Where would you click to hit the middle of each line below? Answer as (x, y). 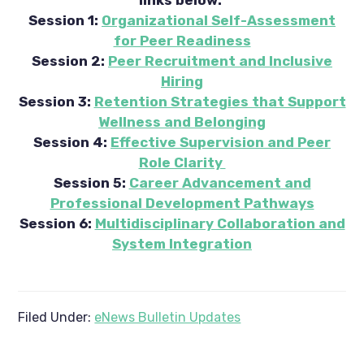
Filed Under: (56, 317)
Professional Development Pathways (182, 203)
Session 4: (72, 142)
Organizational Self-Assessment (219, 20)
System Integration (182, 243)
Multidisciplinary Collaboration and (220, 223)
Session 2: (70, 61)
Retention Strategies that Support (220, 101)
